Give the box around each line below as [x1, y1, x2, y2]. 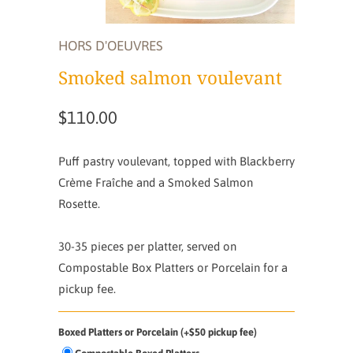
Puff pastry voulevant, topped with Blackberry [58, 154, 295, 168]
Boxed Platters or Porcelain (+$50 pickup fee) [58, 325, 257, 338]
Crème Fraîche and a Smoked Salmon [58, 175, 253, 189]
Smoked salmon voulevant [58, 65, 282, 90]
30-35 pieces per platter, [58, 239, 187, 253]
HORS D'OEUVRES [58, 37, 163, 54]
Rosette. [58, 196, 100, 210]
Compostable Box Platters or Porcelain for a [58, 260, 288, 274]
